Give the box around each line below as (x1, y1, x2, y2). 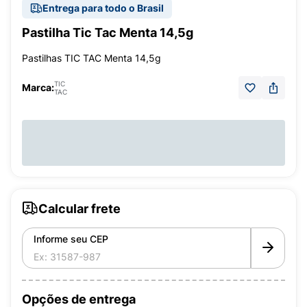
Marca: (22, 82, 54, 93)
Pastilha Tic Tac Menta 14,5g (22, 25, 193, 40)
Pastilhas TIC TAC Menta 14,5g (22, 52, 161, 64)
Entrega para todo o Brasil (42, 2, 164, 14)
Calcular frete (38, 201, 121, 216)
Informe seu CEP (34, 233, 108, 245)
